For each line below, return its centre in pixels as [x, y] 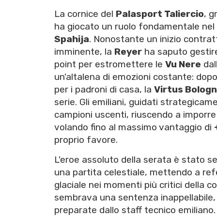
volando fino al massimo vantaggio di [134, 127]
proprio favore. [86, 140]
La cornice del [85, 14]
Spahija [72, 39]
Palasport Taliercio [160, 14]
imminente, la [84, 52]
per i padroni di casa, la [104, 90]
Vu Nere [183, 64]
